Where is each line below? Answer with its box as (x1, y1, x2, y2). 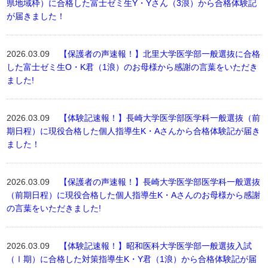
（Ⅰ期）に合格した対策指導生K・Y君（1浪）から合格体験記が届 (7, 254, 257, 264)
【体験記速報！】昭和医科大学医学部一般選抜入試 (59, 241, 252, 251)
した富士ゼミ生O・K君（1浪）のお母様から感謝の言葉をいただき (7, 62, 258, 72)
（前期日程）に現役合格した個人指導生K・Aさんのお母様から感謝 (7, 190, 261, 200)
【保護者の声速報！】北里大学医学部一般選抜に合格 (59, 49, 261, 59)
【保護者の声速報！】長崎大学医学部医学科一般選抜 (59, 177, 261, 187)
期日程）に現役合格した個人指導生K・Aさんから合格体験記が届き (7, 126, 261, 136)
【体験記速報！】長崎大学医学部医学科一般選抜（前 (59, 113, 261, 123)
